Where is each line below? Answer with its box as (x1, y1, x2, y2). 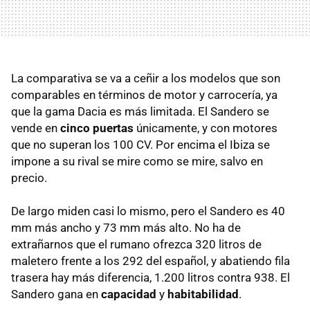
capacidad (101, 287, 156, 302)
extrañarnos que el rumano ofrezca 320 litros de (11, 237, 262, 252)
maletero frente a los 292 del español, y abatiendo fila (11, 254, 290, 268)
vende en (11, 121, 60, 136)
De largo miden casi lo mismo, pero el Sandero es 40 (11, 204, 285, 219)
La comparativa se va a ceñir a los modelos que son (11, 71, 280, 86)
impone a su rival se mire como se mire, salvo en (11, 154, 263, 169)
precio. (11, 171, 47, 185)
